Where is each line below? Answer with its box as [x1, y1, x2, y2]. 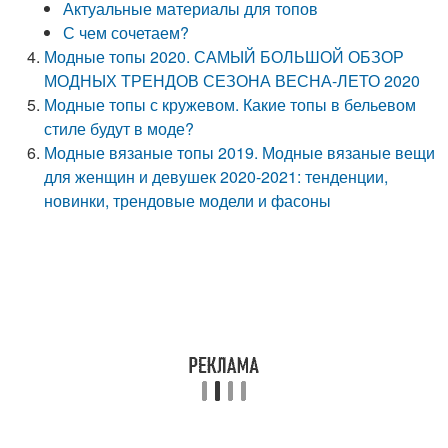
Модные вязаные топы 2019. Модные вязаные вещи [44, 141, 436, 164]
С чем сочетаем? [63, 21, 190, 44]
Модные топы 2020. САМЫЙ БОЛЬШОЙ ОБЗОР [44, 45, 405, 68]
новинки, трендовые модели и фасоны [44, 189, 332, 212]
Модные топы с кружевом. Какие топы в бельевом [44, 93, 417, 116]
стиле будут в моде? [44, 117, 195, 140]
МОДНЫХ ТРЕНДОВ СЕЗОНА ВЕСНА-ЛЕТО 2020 [44, 69, 421, 92]
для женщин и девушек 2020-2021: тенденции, [44, 165, 389, 188]
